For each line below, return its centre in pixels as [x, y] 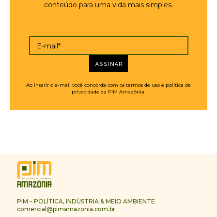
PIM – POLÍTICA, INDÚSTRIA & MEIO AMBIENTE [86, 201]
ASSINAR [108, 63]
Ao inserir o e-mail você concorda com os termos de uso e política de [108, 85]
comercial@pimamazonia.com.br [66, 209]
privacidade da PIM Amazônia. [108, 92]
